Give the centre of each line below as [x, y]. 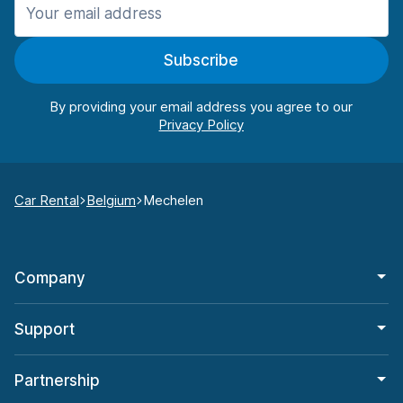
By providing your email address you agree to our [201, 107]
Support [45, 330]
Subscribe [201, 61]
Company [50, 278]
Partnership [57, 381]
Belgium [111, 201]
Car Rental [47, 201]
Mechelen [173, 201]
